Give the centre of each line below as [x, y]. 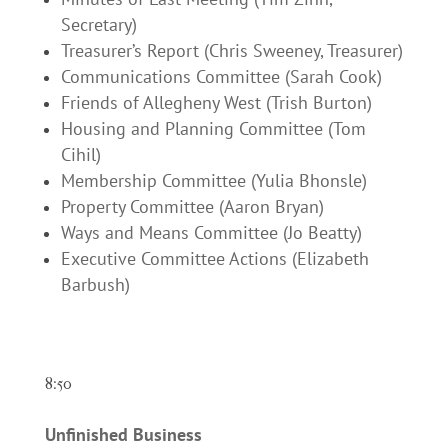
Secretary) [98, 25]
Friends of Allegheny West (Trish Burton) [216, 103]
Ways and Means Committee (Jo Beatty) [211, 233]
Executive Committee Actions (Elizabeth [214, 259]
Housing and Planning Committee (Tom [213, 129]
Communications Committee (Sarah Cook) [221, 77]
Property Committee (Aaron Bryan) [192, 207]
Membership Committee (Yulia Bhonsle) [213, 181]
